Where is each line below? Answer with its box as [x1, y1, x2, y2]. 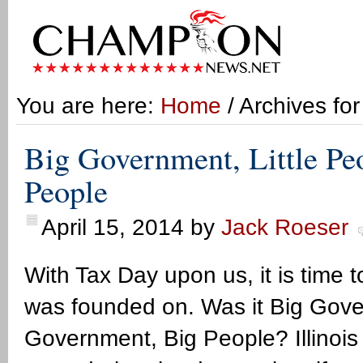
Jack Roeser [221, 215, 348, 240]
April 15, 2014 [41, 215, 184, 240]
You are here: [16, 93, 160, 118]
